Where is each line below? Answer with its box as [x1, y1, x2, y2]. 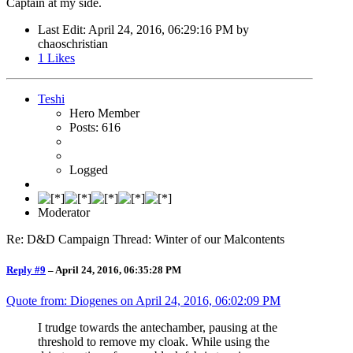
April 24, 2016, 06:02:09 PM [136, 293, 281, 307]
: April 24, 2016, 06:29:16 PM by [83, 22, 249, 36]
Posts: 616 [69, 120, 121, 134]
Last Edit [38, 22, 83, 36]
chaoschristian [38, 36, 108, 50]
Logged [69, 162, 108, 176]
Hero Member [69, 106, 139, 120]
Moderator [38, 205, 90, 219]
